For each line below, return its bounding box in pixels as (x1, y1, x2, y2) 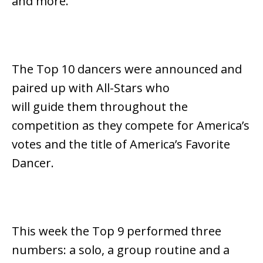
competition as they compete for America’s (12, 117, 249, 133)
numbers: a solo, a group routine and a (12, 242, 230, 258)
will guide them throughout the (12, 99, 188, 114)
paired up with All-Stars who (12, 80, 170, 96)
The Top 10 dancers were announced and (12, 61, 242, 77)
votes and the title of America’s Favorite (12, 136, 230, 152)
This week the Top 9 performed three (12, 223, 221, 239)
